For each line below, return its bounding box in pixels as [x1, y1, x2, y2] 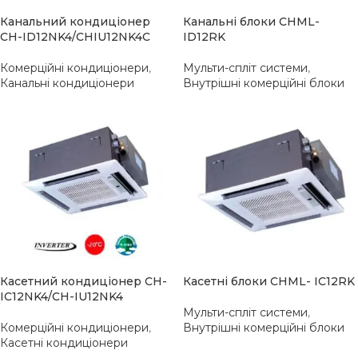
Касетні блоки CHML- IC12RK [183, 274, 355, 288]
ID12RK [183, 30, 225, 44]
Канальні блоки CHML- [183, 14, 320, 29]
